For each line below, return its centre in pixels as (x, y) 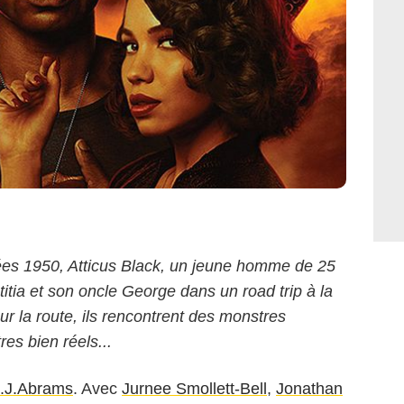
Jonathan (309, 389)
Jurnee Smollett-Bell (194, 389)
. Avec (97, 389)
